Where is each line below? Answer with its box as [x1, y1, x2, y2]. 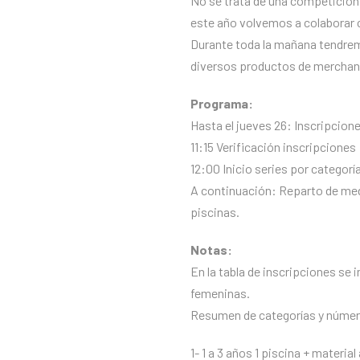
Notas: [190, 242, 232, 257]
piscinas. [190, 204, 239, 219]
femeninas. [190, 285, 250, 301]
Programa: [190, 96, 253, 111]
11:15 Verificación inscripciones [190, 139, 356, 154]
